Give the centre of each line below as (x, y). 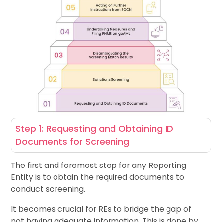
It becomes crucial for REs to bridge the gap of (101, 209)
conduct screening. (48, 189)
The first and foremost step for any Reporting (99, 165)
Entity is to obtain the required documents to (98, 177)
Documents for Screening (73, 142)
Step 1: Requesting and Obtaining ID (95, 129)
